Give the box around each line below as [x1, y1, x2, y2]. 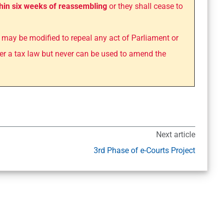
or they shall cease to [107, 1, 183, 11]
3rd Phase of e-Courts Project [93, 146, 195, 156]
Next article [156, 130, 195, 140]
